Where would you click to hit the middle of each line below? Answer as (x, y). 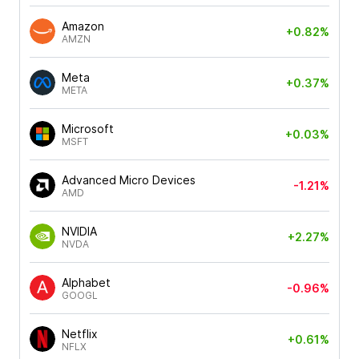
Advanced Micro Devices (129, 179)
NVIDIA (79, 231)
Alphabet (86, 282)
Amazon (83, 26)
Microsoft (88, 128)
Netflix (80, 333)
